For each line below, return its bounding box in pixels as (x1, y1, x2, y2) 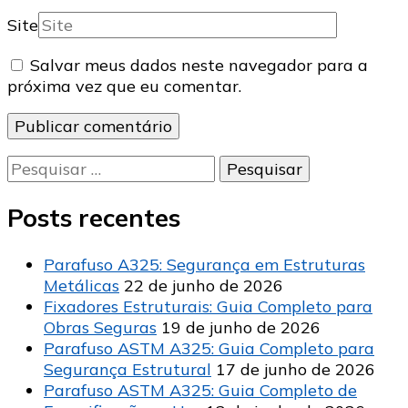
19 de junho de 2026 (161, 316, 321, 338)
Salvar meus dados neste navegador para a (30, 54, 368, 76)
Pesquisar (6, 154, 82, 176)
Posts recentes (7, 202, 180, 234)
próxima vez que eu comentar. (7, 75, 241, 97)
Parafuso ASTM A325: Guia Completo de (44, 379, 357, 401)
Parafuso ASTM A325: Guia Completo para (44, 337, 374, 359)
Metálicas (44, 274, 119, 296)
